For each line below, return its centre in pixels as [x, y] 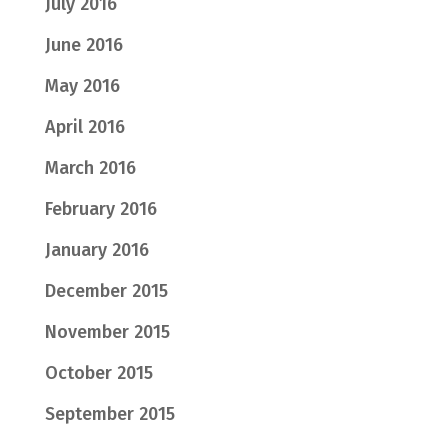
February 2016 [100, 209]
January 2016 [96, 250]
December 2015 [106, 291]
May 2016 [82, 86]
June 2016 [83, 45]
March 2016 [90, 168]
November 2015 [107, 332]
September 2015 [109, 414]
